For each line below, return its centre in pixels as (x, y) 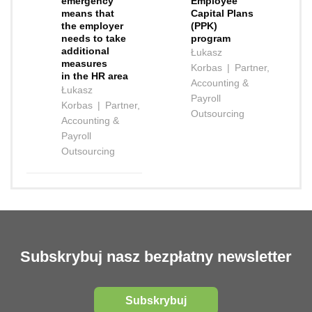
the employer (92, 26)
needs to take (94, 39)
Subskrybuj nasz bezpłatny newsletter (156, 257)
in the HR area (95, 76)
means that (88, 14)
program (211, 39)
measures (84, 64)
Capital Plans (222, 14)
